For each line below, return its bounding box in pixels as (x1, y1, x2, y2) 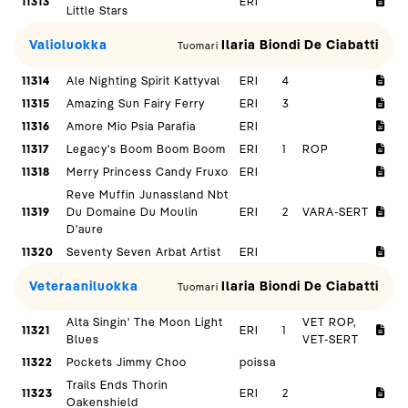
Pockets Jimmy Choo (66, 354, 188, 370)
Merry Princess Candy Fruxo (66, 164, 229, 179)
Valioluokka (29, 36, 107, 54)
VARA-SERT (302, 204, 370, 219)
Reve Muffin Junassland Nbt (66, 187, 229, 202)
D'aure (66, 221, 105, 237)
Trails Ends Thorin (66, 377, 169, 393)
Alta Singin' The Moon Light (66, 314, 224, 330)
